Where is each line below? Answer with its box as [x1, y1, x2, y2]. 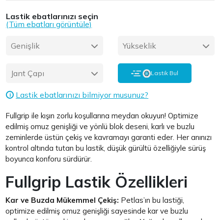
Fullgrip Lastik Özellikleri [5, 172, 188, 192]
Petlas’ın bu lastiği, [121, 195, 185, 205]
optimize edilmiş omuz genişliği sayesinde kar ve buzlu [5, 206, 189, 216]
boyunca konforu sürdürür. [5, 154, 92, 164]
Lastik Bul [150, 69, 178, 77]
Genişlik [11, 40, 40, 51]
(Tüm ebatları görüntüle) [6, 19, 92, 29]
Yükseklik [122, 40, 156, 51]
